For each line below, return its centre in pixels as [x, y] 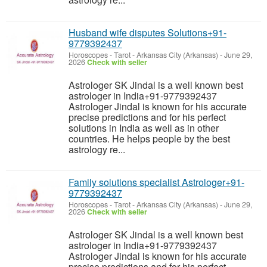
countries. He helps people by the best [149, 139]
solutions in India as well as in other [144, 128]
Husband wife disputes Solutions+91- [148, 32]
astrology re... [97, 149]
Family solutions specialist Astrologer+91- [156, 182]
